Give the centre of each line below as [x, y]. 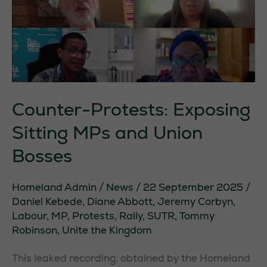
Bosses [42, 156]
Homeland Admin [55, 187]
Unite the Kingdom [107, 230]
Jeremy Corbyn [195, 201]
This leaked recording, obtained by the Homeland [131, 258]
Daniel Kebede [47, 201]
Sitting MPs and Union [107, 132]
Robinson [35, 230]
